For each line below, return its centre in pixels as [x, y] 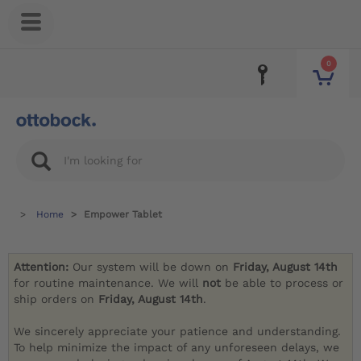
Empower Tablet [123, 214]
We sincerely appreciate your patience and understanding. [178, 332]
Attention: [44, 267]
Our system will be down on [153, 267]
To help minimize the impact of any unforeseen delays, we [177, 348]
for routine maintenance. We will [108, 283]
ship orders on [56, 299]
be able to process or [284, 283]
